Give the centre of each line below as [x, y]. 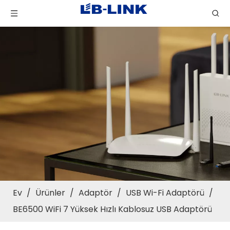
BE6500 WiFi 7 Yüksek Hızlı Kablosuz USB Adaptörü [112, 209]
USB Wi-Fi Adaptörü [165, 193]
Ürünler [50, 193]
